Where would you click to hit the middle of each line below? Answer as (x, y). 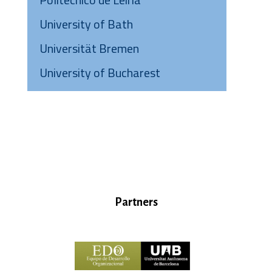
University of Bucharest (100, 73)
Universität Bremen (89, 48)
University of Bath (86, 24)
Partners (136, 202)
